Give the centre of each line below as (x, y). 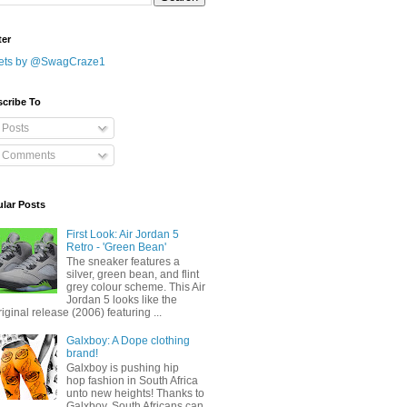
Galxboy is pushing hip (122, 368)
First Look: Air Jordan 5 (122, 234)
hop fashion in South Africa (132, 381)
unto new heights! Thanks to (135, 394)
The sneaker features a (123, 262)
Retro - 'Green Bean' (116, 247)
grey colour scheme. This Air (135, 288)
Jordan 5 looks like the (121, 300)
